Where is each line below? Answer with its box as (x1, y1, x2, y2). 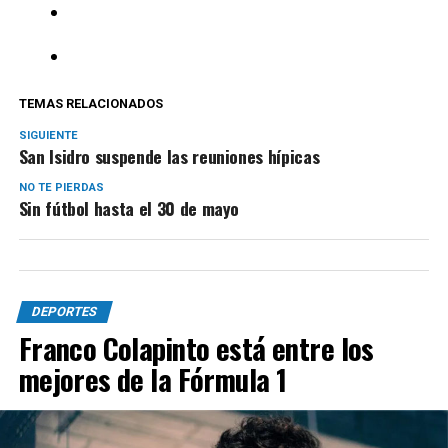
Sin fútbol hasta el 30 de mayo (18, 195, 240, 222)
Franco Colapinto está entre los (18, 327, 374, 370)
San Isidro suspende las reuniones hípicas (18, 143, 320, 170)
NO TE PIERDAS (18, 181, 104, 195)
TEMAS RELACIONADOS (18, 96, 163, 112)
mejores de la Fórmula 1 (18, 358, 287, 401)
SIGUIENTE (18, 129, 78, 143)
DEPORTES (29, 304, 99, 320)
